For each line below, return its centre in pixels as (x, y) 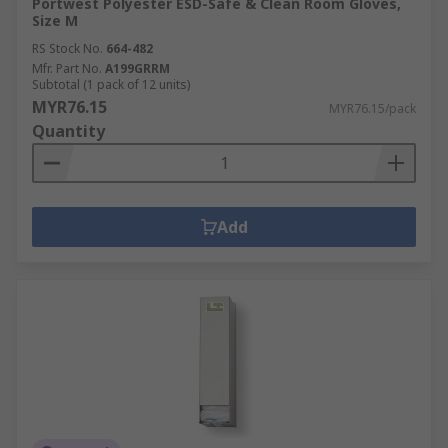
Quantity (68, 131)
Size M (55, 20)
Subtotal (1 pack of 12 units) (111, 84)
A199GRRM (137, 68)
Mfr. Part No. (67, 68)
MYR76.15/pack (372, 108)
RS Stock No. (67, 48)
